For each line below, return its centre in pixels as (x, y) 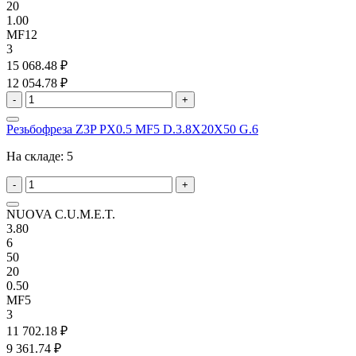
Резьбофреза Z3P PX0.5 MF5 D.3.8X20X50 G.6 (132, 129)
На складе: (37, 156)
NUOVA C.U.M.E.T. (61, 214)
